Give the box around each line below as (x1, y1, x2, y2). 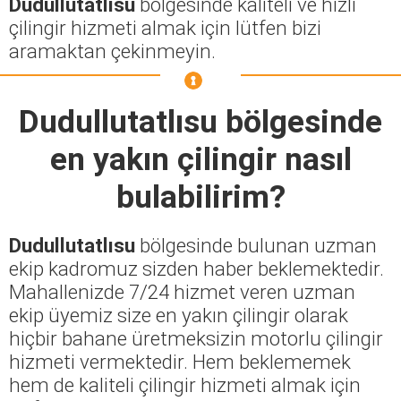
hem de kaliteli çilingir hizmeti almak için (9, 372, 361, 397)
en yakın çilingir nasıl (49, 140, 352, 178)
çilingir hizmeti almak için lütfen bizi (9, 15, 321, 39)
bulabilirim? (115, 177, 286, 216)
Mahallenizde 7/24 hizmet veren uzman (9, 279, 355, 303)
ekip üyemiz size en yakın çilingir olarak (9, 303, 348, 327)
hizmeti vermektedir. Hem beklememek (9, 349, 351, 373)
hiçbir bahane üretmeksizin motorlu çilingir (9, 326, 383, 350)
